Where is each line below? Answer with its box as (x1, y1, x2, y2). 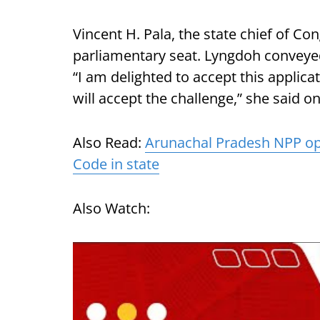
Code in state (73, 154, 159, 174)
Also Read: (73, 133, 145, 152)
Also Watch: (73, 199, 150, 218)
